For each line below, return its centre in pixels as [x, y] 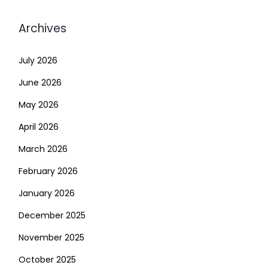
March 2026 [43, 149]
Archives [42, 29]
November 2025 [51, 238]
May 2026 [39, 105]
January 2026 [47, 194]
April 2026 [39, 127]
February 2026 [48, 171]
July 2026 [38, 61]
